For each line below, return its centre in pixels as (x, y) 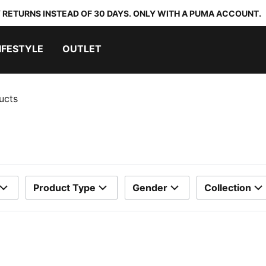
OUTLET (82, 49)
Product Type (64, 188)
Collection (228, 188)
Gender (150, 188)
